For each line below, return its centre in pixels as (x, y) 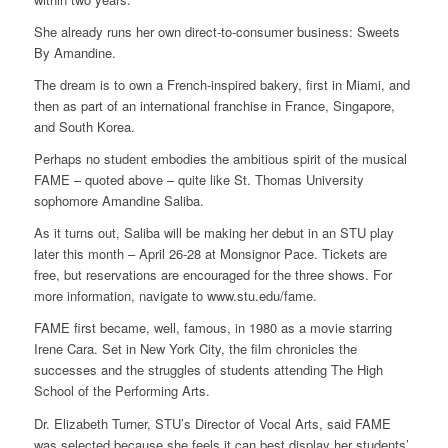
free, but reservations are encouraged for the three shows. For (212, 275)
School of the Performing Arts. (121, 391)
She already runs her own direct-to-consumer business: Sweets (216, 32)
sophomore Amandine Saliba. (118, 201)
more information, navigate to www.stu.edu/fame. (175, 296)
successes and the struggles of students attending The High (208, 370)
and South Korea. (84, 127)
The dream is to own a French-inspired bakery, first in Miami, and (221, 85)
